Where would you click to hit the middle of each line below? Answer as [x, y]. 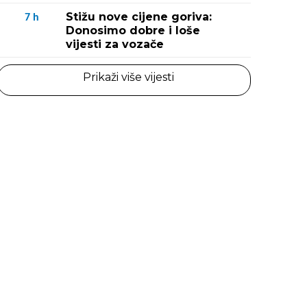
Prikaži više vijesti [128, 77]
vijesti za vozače [115, 44]
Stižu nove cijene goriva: [139, 17]
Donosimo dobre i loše [133, 30]
